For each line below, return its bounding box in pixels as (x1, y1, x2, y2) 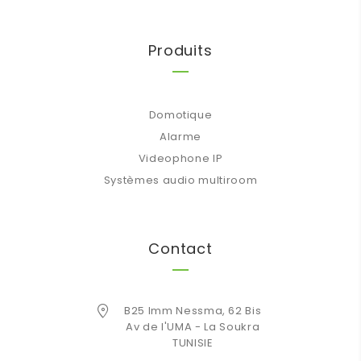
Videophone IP (138, 151, 223, 166)
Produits (147, 40, 214, 60)
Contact (147, 239, 214, 259)
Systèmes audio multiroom (103, 172, 258, 188)
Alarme (160, 129, 201, 144)
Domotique (148, 107, 213, 122)
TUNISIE (172, 335, 214, 351)
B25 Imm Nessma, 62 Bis (124, 303, 262, 318)
